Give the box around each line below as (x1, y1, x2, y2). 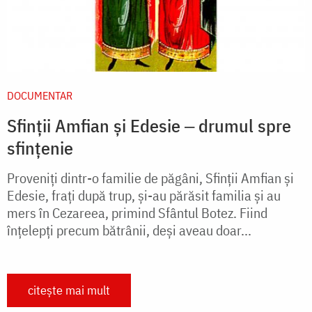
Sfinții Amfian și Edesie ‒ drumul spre (7, 113, 291, 137)
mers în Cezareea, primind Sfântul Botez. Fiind (7, 203, 267, 222)
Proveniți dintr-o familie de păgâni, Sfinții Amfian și (7, 168, 294, 187)
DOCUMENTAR (7, 88, 72, 102)
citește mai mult (28, 281, 110, 298)
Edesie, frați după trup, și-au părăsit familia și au (7, 185, 281, 205)
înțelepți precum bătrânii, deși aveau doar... (7, 220, 251, 240)
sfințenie (7, 135, 73, 159)
